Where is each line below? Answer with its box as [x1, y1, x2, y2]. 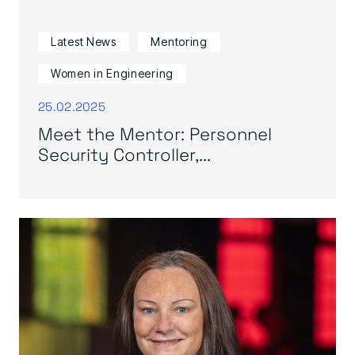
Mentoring [151, 35, 208, 48]
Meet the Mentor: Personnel [38, 121, 272, 145]
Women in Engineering [51, 67, 174, 80]
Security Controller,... [38, 142, 211, 166]
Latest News [51, 35, 116, 48]
